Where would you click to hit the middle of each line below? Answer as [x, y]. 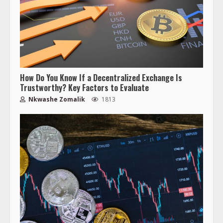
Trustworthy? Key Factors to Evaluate [84, 88]
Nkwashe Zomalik [56, 100]
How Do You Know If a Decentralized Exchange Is [101, 78]
